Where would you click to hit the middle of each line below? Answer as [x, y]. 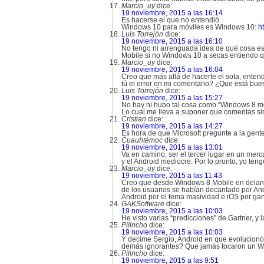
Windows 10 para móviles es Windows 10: [190, 27]
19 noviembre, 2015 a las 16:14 [172, 13]
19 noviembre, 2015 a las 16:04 [172, 70]
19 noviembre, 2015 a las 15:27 [172, 98]
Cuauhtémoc [142, 140]
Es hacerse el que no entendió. [171, 20]
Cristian [134, 119]
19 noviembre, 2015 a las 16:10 [172, 41]
